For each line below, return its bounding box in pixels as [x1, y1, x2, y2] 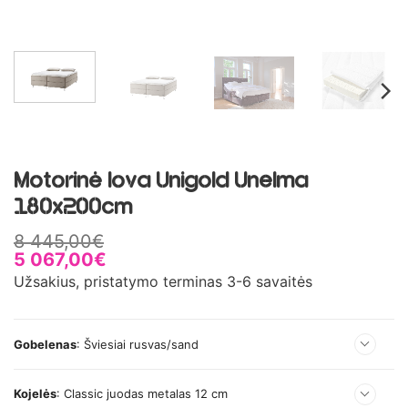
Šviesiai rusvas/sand [84, 336, 199, 352]
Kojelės [14, 386, 56, 402]
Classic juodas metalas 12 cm [64, 386, 228, 402]
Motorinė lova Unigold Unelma [14, 171, 308, 193]
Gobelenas [14, 336, 76, 352]
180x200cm [14, 198, 132, 219]
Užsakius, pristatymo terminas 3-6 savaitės [14, 272, 312, 291]
